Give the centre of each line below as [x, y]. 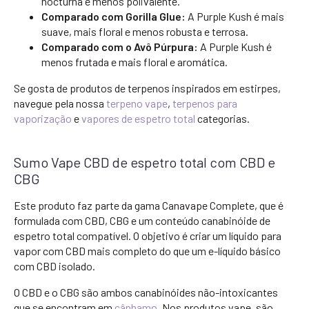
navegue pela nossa [60, 103]
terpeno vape [137, 103]
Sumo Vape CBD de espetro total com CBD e [144, 162]
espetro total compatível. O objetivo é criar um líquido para [148, 236]
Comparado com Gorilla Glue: [113, 16]
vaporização [43, 118]
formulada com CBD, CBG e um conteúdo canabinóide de [142, 220]
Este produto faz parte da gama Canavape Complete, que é [149, 205]
